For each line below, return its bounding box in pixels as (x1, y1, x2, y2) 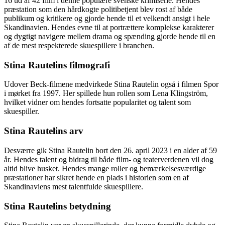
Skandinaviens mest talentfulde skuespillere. (4, 182, 143, 191)
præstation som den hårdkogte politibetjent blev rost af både (4, 5, 192, 14)
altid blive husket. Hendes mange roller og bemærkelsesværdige (4, 164, 206, 173)
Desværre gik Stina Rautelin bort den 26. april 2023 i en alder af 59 (4, 146, 217, 155)
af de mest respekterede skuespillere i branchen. (4, 41, 154, 50)
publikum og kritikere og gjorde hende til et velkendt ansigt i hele (4, 14, 210, 23)
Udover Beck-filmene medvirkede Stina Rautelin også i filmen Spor (4, 80, 218, 89)
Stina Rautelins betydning (4, 200, 111, 211)
